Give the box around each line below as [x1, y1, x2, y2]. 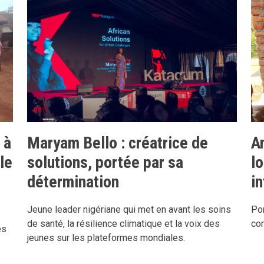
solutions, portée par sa [27, 152, 183, 172]
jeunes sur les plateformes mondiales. [27, 232, 185, 243]
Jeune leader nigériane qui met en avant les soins [27, 203, 231, 215]
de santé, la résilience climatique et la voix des [27, 217, 220, 229]
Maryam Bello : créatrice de [27, 133, 208, 153]
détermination [27, 171, 119, 192]
